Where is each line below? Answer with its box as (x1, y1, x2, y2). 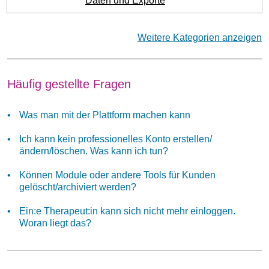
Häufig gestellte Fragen (7, 77, 131, 91)
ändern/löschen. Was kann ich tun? (19, 146, 168, 156)
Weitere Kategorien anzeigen (138, 32, 262, 43)
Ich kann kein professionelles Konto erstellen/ (19, 134, 212, 144)
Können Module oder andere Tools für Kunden (19, 170, 216, 180)
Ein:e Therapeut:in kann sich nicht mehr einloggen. (19, 206, 235, 216)
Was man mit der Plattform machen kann (19, 110, 190, 120)
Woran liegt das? (19, 218, 91, 228)
